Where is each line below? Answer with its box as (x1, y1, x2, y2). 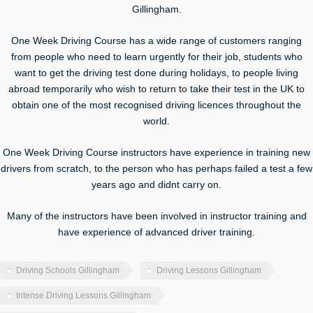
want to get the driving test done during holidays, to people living (15, 68, 298, 79)
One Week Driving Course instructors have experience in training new (3, 147, 310, 159)
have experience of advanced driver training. (58, 226, 255, 238)
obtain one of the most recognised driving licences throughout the (12, 100, 301, 111)
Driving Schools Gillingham (16, 265, 119, 275)
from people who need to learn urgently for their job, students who (10, 52, 303, 63)
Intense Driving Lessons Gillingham (16, 290, 151, 300)
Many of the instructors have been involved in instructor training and (6, 210, 307, 221)
